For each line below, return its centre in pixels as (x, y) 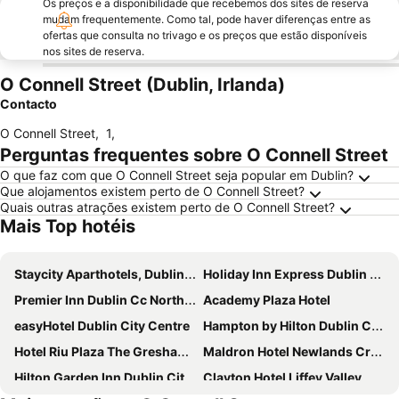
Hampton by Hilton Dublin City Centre (287, 326)
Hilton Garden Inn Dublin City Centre (99, 377)
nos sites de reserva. (94, 51)
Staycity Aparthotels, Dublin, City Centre (99, 274)
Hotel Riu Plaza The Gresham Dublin (96, 351)
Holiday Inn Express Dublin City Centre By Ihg (286, 274)
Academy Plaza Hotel (267, 300)
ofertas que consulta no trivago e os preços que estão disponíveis (205, 35)
